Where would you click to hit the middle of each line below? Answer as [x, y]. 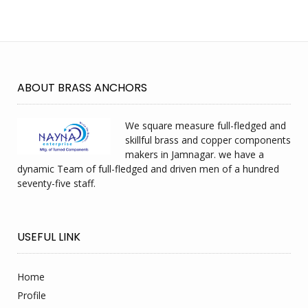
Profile [32, 295]
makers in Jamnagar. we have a [195, 154]
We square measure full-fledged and [206, 125]
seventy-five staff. [56, 183]
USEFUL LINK [49, 236]
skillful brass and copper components [208, 140]
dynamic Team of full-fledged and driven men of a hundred [148, 168]
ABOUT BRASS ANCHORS [82, 87]
